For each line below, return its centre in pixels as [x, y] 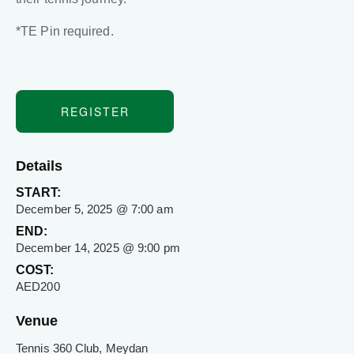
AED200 [38, 287]
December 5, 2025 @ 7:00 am [95, 209]
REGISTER [95, 112]
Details [39, 166]
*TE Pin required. [65, 32]
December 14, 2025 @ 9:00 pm [98, 248]
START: [38, 193]
